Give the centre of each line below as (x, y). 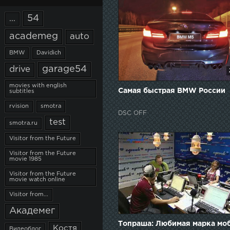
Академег (32, 211)
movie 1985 (25, 159)
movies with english (38, 86)
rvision (19, 106)
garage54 (64, 69)
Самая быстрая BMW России (172, 91)
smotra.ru (23, 123)
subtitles (22, 91)
